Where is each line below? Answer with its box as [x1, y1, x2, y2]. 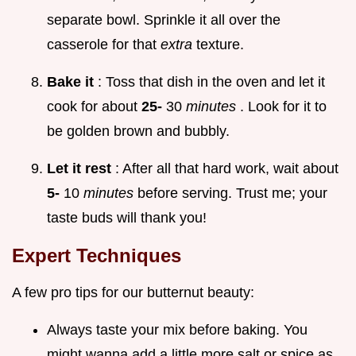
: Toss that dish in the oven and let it [98, 74, 325, 91]
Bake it [47, 74, 98, 91]
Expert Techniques [12, 245, 181, 267]
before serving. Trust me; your [137, 185, 327, 202]
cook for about [47, 99, 141, 115]
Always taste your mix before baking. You [47, 322, 308, 339]
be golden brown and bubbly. [47, 123, 230, 140]
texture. [196, 37, 244, 53]
